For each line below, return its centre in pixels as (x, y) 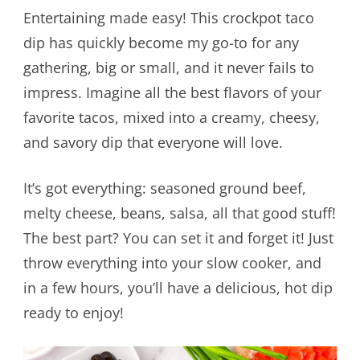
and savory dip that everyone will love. (153, 142)
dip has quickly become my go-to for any (161, 42)
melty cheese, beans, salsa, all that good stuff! (179, 213)
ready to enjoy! (73, 312)
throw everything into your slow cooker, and (172, 262)
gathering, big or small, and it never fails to (168, 67)
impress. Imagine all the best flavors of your (172, 92)
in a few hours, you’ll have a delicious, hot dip (178, 287)
